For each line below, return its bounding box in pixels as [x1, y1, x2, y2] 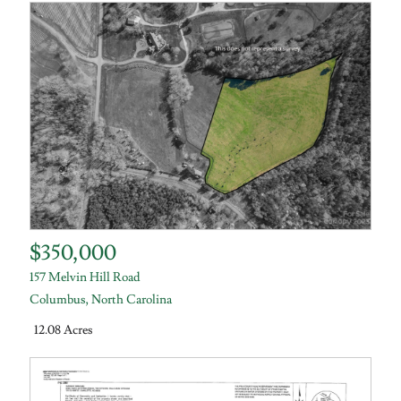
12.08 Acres [34, 322, 94, 339]
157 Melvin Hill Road [30, 269, 141, 286]
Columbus [30, 291, 87, 308]
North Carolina [91, 291, 173, 308]
